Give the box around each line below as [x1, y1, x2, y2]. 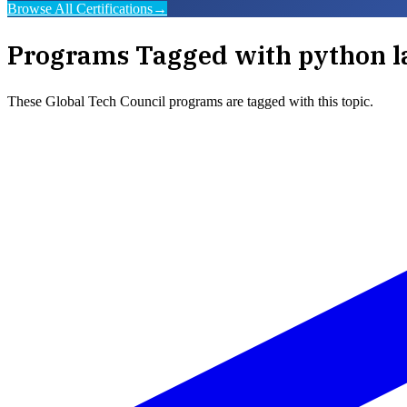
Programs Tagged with [7, 38, 298, 73]
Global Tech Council [45, 93, 165, 109]
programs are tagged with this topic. [165, 93, 373, 109]
